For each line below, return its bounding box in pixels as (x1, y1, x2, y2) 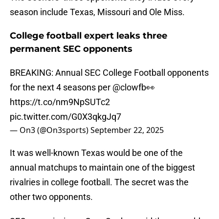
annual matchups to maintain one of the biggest (10, 162, 195, 173)
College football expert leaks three (10, 30, 167, 42)
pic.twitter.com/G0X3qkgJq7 (10, 111, 121, 122)
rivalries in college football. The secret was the (10, 177, 189, 188)
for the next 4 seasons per (10, 82, 112, 93)
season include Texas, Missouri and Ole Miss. (10, 7, 185, 18)
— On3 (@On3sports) (10, 125, 90, 136)
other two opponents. (10, 192, 93, 202)
